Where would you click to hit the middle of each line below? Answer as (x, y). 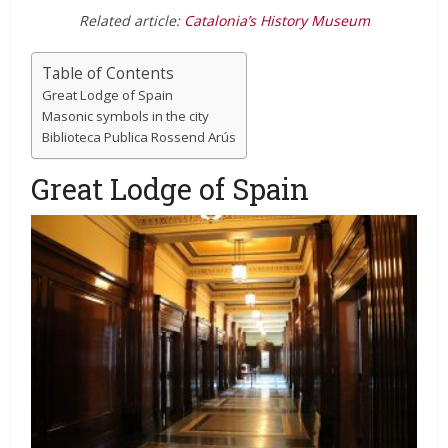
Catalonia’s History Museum (276, 21)
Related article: (131, 21)
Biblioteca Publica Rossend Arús (139, 137)
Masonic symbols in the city (126, 116)
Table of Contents (108, 74)
